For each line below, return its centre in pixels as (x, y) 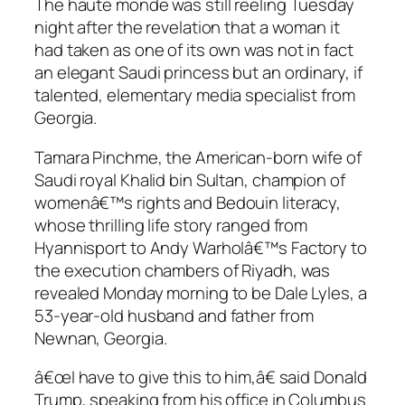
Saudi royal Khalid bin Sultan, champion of (190, 179)
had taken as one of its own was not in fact (194, 50)
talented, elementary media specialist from (195, 95)
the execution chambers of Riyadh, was (183, 270)
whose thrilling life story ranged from (171, 225)
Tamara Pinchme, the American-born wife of (198, 157)
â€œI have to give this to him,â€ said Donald (201, 377)
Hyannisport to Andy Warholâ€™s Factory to (201, 247)
